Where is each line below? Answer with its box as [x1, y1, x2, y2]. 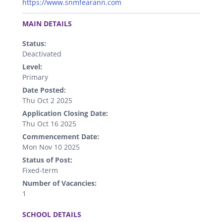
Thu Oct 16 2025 [22, 118, 76, 128]
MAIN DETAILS [22, 18, 72, 28]
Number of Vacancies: [22, 178, 97, 188]
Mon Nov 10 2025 [22, 142, 80, 152]
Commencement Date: [22, 131, 99, 141]
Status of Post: [22, 155, 72, 165]
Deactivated [22, 49, 61, 58]
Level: [22, 61, 42, 71]
